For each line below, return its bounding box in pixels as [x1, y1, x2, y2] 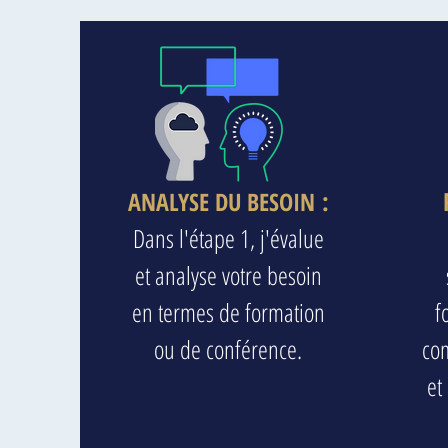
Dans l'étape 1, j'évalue [132, 221, 324, 255]
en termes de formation [131, 295, 325, 329]
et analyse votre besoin [134, 258, 322, 292]
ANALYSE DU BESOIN [127, 185, 315, 218]
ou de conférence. [154, 332, 302, 366]
